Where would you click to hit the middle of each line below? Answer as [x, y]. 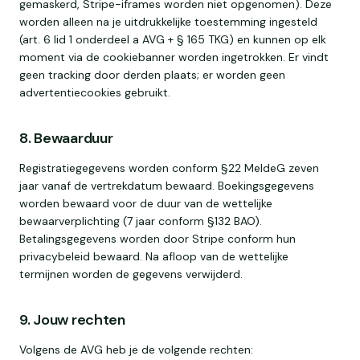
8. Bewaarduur [66, 138]
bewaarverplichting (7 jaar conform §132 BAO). [141, 221]
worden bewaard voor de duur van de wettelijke [146, 203]
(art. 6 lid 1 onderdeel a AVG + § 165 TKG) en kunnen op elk [173, 39]
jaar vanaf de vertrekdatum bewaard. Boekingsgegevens [167, 186]
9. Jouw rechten [72, 320]
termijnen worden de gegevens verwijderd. [131, 274]
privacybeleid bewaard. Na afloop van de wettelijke [154, 256]
